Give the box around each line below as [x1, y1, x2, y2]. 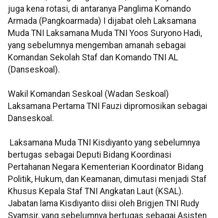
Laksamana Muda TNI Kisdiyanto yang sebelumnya [8, 138, 200, 148]
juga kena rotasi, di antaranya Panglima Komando [8, 4, 191, 14]
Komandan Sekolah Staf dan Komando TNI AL [8, 53, 178, 63]
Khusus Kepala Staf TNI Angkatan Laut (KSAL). [8, 186, 183, 197]
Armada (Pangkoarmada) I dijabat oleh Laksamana [8, 16, 196, 26]
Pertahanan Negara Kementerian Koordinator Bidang [8, 162, 203, 172]
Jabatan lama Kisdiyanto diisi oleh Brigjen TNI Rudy [8, 199, 199, 209]
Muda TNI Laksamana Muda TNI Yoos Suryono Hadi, [8, 28, 202, 38]
